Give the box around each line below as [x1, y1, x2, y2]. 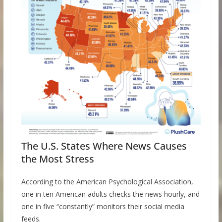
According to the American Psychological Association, [21, 177, 193, 187]
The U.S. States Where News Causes [21, 139, 187, 153]
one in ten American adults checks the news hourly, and [21, 189, 200, 199]
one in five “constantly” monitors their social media [21, 202, 184, 212]
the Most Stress [21, 152, 94, 166]
